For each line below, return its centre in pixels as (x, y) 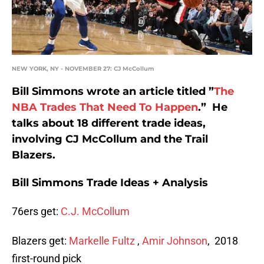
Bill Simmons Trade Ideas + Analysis (110, 183)
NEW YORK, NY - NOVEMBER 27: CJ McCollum (83, 69)
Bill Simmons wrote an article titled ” (113, 92)
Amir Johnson (175, 241)
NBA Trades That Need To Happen (105, 108)
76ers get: (36, 212)
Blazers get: (40, 241)
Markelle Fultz (102, 241)
